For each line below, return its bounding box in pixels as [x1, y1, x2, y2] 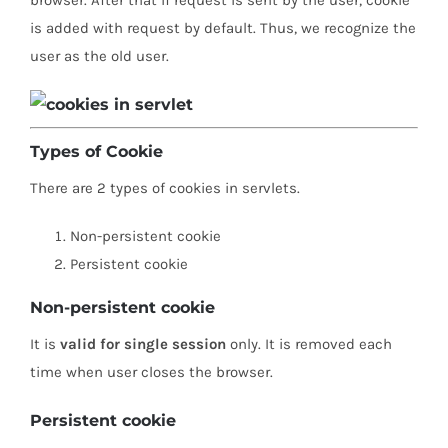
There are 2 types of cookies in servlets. [30, 178, 300, 197]
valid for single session [60, 335, 226, 354]
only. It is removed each [226, 335, 392, 354]
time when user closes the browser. [30, 363, 273, 382]
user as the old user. [30, 46, 169, 65]
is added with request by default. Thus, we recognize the [30, 18, 416, 37]
